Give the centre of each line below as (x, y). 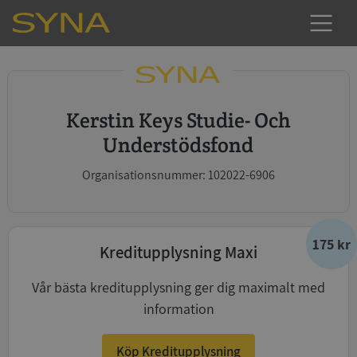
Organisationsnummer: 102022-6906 (178, 175)
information (178, 309)
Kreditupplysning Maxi (178, 252)
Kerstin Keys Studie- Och (73, 120)
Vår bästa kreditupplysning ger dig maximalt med (178, 287)
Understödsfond (178, 145)
